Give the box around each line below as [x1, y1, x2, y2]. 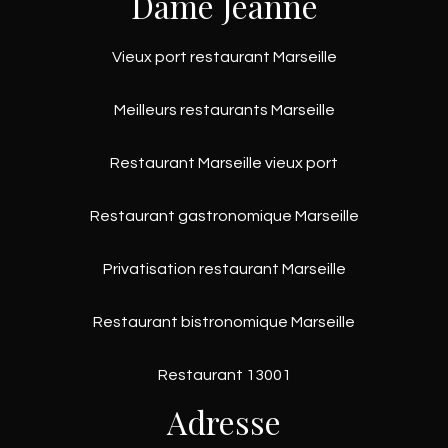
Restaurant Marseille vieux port [110, 155, 338, 172]
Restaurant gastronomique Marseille [89, 208, 359, 225]
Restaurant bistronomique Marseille [93, 314, 355, 331]
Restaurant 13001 [157, 367, 291, 384]
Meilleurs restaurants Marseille [113, 102, 335, 119]
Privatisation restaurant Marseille [102, 261, 346, 278]
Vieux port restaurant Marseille [111, 49, 337, 66]
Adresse [167, 400, 281, 444]
